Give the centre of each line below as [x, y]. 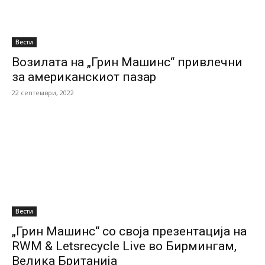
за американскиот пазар [84, 77]
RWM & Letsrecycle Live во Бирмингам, [124, 246]
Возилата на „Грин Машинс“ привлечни [127, 62]
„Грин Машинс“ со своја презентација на [129, 231]
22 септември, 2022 [43, 93]
